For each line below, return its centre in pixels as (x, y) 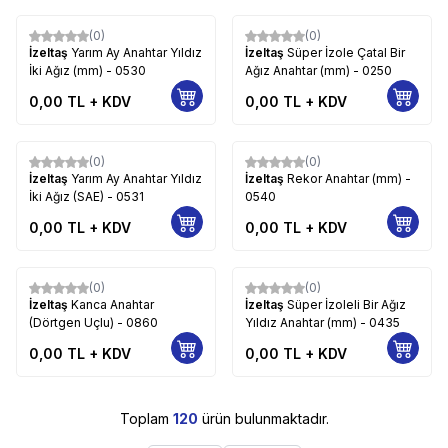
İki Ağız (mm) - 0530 (87, 70)
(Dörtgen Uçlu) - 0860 (93, 322)
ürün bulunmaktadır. (263, 418)
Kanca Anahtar (112, 304)
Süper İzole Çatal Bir (346, 52)
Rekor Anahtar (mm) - (349, 178)
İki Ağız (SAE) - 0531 (86, 196)
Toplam (146, 418)
